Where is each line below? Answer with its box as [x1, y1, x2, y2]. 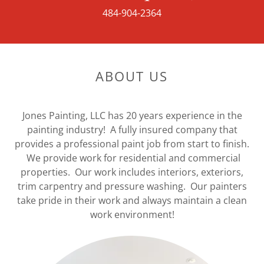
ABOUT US [95, 67, 169, 85]
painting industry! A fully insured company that [27, 123, 237, 136]
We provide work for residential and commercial [24, 151, 240, 164]
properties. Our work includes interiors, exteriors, [21, 166, 243, 179]
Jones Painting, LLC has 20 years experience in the [22, 109, 242, 122]
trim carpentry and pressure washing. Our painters [17, 180, 247, 193]
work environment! [90, 208, 174, 221]
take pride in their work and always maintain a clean [17, 194, 247, 207]
